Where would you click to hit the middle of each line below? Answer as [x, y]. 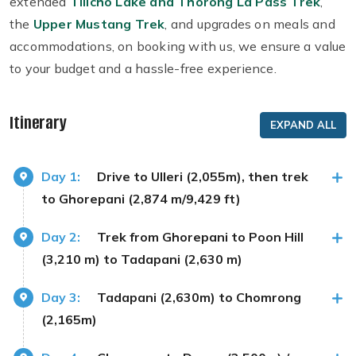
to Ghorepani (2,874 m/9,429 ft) [141, 199]
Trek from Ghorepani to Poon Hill [200, 237]
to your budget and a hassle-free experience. [143, 69]
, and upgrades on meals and [250, 24]
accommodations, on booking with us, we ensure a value [178, 46]
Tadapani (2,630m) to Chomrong [199, 298]
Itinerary [38, 123]
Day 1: [61, 177]
